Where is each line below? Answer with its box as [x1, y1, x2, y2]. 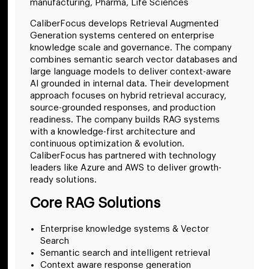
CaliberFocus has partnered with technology [30, 151, 216, 160]
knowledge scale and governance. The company [30, 43, 232, 52]
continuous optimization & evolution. [30, 139, 184, 148]
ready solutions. [30, 175, 97, 184]
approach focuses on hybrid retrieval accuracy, [30, 91, 226, 100]
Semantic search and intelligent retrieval [40, 248, 210, 258]
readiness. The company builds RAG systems [30, 115, 220, 124]
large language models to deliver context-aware [30, 67, 231, 76]
